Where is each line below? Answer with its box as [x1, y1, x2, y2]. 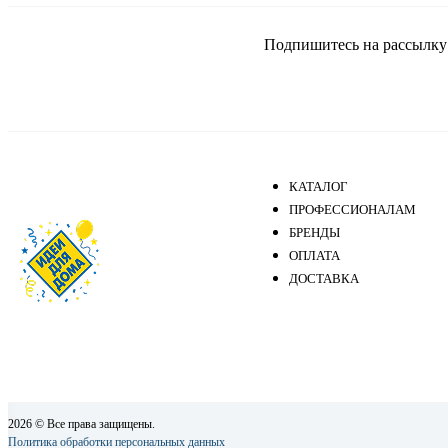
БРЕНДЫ [289, 225, 340, 241]
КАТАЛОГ [289, 179, 348, 195]
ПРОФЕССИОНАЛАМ [289, 202, 416, 218]
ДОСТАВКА [289, 271, 359, 287]
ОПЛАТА [289, 248, 340, 264]
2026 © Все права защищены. [8, 416, 155, 431]
